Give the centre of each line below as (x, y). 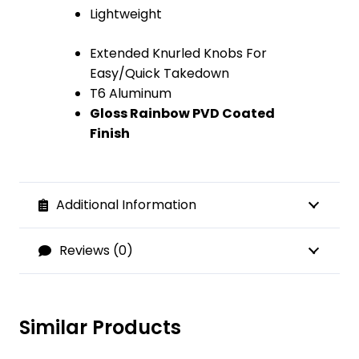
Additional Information (126, 204)
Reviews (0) (96, 250)
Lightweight (126, 14)
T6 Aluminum (131, 93)
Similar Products (100, 327)
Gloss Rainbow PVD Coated (182, 113)
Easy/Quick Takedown (159, 73)
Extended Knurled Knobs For (178, 53)
